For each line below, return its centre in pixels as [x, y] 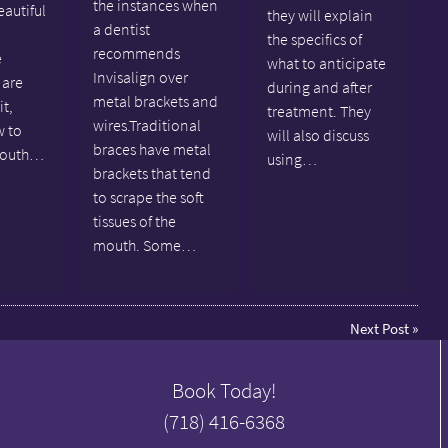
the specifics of [314, 38]
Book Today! [223, 390]
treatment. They [318, 110]
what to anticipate [326, 62]
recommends [136, 52]
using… [291, 158]
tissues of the [134, 220]
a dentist [121, 28]
